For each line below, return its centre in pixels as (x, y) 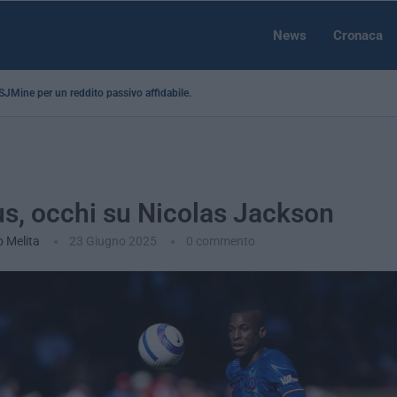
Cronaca (358, 35)
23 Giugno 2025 (113, 241)
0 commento (220, 241)
